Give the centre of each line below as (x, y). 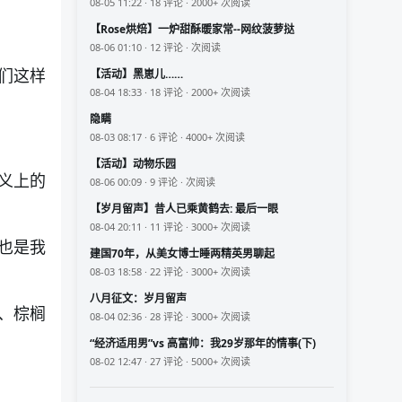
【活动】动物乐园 (133, 163)
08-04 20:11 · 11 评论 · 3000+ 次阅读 (170, 226)
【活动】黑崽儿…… (136, 74)
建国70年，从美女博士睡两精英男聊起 (182, 253)
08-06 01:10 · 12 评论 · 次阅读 (155, 47)
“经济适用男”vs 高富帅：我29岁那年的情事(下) (203, 343)
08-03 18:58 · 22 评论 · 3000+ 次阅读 (170, 271)
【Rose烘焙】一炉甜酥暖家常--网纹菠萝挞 (192, 29)
